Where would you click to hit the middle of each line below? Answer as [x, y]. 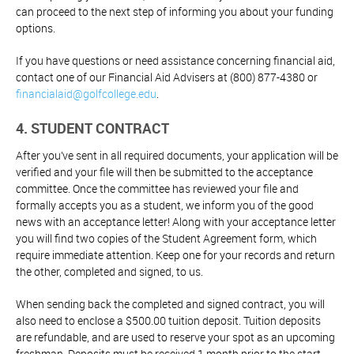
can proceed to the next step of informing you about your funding [175, 12]
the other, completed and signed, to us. [109, 272]
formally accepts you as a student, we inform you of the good [165, 205]
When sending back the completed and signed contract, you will [170, 304]
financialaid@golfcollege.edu [86, 94]
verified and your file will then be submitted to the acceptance [164, 172]
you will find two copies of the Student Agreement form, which [166, 239]
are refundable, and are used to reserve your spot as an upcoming [175, 337]
